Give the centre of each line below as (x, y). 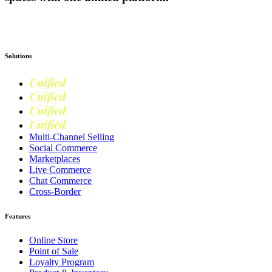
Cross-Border (55, 192)
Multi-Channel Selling (72, 137)
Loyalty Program (62, 262)
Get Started (136, 21)
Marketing (93, 111)
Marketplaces (55, 159)
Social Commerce (63, 148)
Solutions (18, 56)
